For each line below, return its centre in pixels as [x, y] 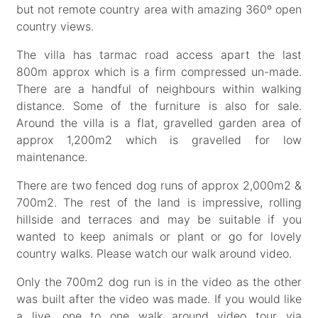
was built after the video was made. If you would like [159, 298]
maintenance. [52, 157]
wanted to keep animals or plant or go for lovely [159, 236]
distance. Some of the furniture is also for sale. [159, 105]
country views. [55, 26]
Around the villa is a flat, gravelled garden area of [159, 122]
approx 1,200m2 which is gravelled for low [159, 139]
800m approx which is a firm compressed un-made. [159, 71]
